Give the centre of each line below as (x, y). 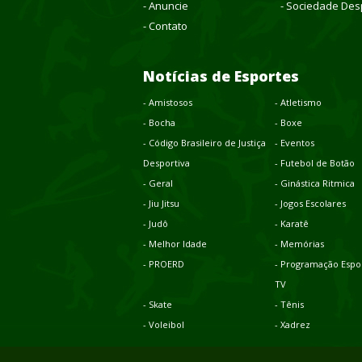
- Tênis (289, 304)
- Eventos (294, 142)
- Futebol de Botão (314, 162)
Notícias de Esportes (221, 76)
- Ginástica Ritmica (314, 183)
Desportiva (166, 162)
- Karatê (291, 223)
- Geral (158, 183)
